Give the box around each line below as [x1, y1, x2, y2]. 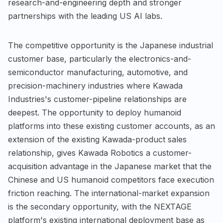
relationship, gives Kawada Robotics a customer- [8, 147, 192, 158]
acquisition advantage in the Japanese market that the [8, 161, 212, 171]
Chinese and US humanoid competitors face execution [8, 174, 214, 185]
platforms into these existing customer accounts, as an [8, 120, 215, 131]
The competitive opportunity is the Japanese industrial [8, 40, 213, 50]
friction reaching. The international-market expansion [8, 188, 210, 198]
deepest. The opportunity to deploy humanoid [8, 107, 181, 117]
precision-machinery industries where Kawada [8, 80, 183, 91]
